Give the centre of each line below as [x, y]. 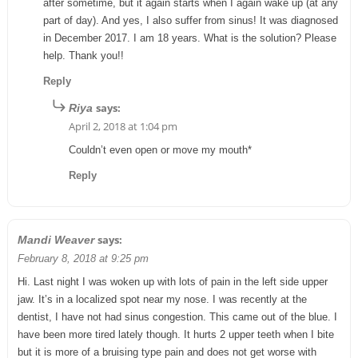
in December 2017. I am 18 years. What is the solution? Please [189, 38]
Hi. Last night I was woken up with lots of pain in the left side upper [172, 281]
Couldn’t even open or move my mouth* [160, 149]
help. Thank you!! [83, 55]
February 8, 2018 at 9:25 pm [83, 258]
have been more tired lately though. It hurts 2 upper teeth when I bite [175, 334]
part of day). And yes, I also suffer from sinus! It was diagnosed [190, 20]
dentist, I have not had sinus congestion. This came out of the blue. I [177, 316]
